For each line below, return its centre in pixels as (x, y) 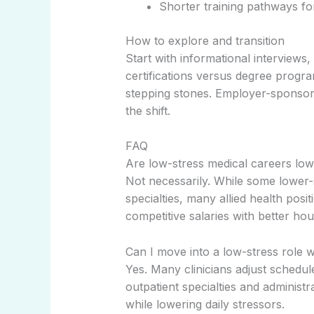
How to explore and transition (205, 40)
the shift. (148, 110)
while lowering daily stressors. (205, 304)
